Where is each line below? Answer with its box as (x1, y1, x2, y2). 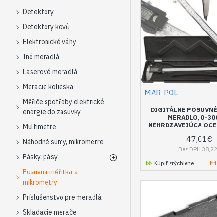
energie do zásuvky (23, 108, 81, 116)
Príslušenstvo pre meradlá (23, 193, 102, 201)
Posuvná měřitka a (23, 168, 78, 176)
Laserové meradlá (23, 67, 77, 76)
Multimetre (23, 123, 56, 131)
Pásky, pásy (23, 153, 58, 161)
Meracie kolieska (23, 82, 74, 91)
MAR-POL (144, 87, 178, 97)
